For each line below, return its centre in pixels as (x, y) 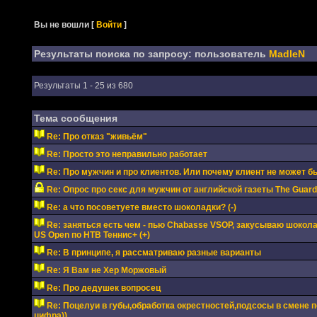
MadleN (287, 54)
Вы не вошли (62, 25)
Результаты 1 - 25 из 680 (83, 86)
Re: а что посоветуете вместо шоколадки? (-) (141, 207)
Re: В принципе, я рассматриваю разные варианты (154, 253)
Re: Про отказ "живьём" (97, 137)
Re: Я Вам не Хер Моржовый (106, 270)
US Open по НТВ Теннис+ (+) (92, 235)
